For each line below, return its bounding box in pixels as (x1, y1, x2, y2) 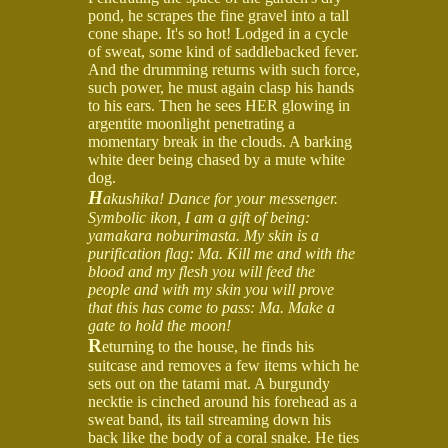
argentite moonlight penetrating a (88, 114, 295, 132)
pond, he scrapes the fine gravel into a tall (88, 6, 349, 24)
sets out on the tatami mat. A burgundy (88, 374, 330, 392)
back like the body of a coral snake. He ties (88, 428, 359, 446)
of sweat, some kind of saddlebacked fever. (88, 42, 359, 60)
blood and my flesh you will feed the (88, 262, 315, 280)
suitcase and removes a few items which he (88, 356, 359, 374)
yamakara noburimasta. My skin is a (88, 226, 319, 244)
